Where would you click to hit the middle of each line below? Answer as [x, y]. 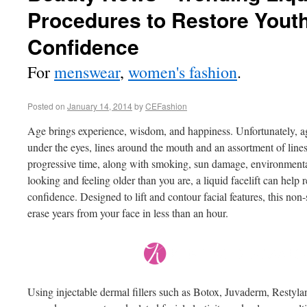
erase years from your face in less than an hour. [128, 213]
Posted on [46, 106]
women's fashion [183, 72]
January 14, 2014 [100, 106]
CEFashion [166, 106]
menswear [87, 72]
